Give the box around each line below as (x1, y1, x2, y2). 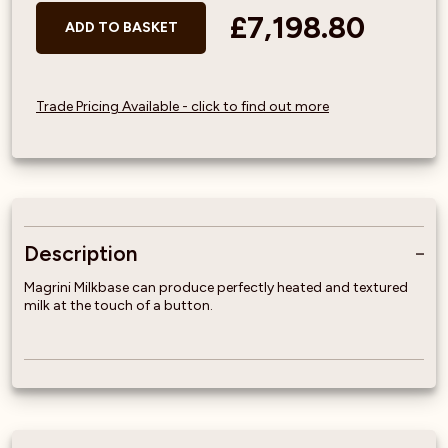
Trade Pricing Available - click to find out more (36, 97, 329, 115)
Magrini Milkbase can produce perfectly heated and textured (24, 278, 408, 296)
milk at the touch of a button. (24, 296, 213, 314)
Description (24, 240, 137, 266)
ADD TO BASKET (64, 19, 178, 36)
